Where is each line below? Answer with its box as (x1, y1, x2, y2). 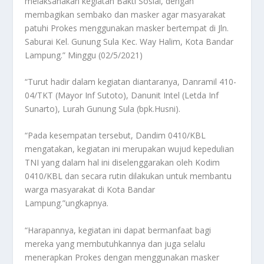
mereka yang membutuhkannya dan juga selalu (25, 237, 206, 249)
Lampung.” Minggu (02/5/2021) (25, 49, 143, 61)
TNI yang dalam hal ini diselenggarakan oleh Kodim (25, 157, 220, 169)
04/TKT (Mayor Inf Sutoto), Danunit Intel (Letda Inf (25, 90, 219, 101)
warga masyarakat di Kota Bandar (25, 184, 156, 196)
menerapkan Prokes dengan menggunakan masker (25, 251, 220, 263)
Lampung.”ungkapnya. (25, 197, 109, 209)
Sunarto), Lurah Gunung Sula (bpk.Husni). (25, 103, 181, 115)
